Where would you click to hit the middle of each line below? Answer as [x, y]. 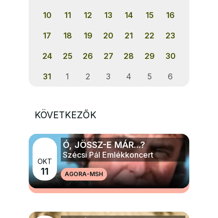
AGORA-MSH [84, 174]
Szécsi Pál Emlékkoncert [108, 155]
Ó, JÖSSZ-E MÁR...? [104, 145]
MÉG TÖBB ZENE [109, 176]
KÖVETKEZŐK [66, 115]
